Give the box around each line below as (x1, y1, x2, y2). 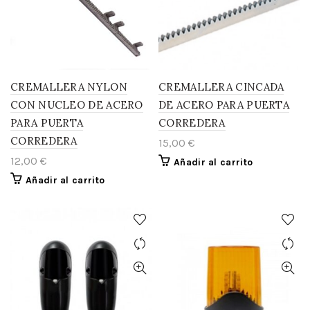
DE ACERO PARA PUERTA (158, 98, 290, 111)
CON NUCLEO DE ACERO (10, 98, 143, 111)
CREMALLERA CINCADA (158, 80, 284, 93)
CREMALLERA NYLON (10, 80, 127, 93)
